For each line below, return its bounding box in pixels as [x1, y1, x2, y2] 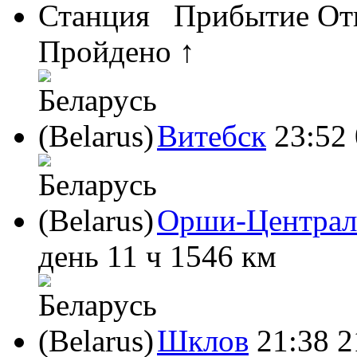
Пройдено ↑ [38, 33, 195, 69]
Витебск [157, 118, 266, 153]
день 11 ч [38, 238, 162, 273]
